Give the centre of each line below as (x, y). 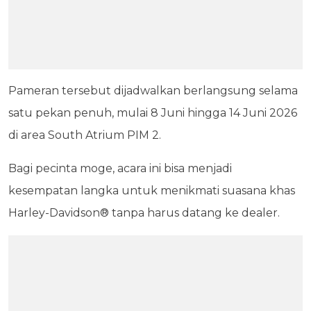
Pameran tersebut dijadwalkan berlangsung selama (153, 90)
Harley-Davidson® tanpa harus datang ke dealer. (144, 212)
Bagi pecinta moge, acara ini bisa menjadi (120, 168)
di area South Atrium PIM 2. (85, 135)
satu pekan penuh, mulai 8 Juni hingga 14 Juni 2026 (153, 112)
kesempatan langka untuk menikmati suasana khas (152, 190)
